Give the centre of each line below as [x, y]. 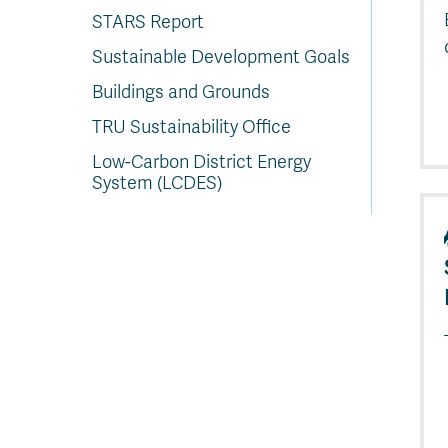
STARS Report [148, 22]
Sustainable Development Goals [221, 57]
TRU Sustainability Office [191, 127]
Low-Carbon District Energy [201, 162]
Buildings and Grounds [181, 92]
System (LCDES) [157, 183]
